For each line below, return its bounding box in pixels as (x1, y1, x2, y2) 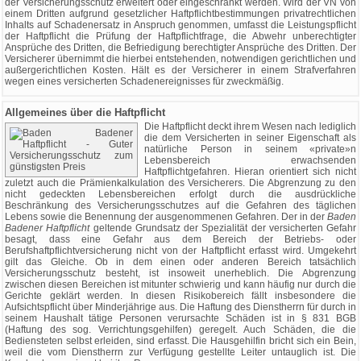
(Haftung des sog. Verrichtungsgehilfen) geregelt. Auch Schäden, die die (5, 324, 356, 335)
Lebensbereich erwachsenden (144, 155, 356, 166)
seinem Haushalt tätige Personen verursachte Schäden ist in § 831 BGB (5, 313, 356, 324)
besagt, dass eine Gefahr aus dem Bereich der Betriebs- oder (5, 234, 356, 245)
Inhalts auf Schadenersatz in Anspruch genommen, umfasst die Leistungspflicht (5, 19, 356, 31)
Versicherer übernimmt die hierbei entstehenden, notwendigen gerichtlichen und (5, 53, 356, 64)
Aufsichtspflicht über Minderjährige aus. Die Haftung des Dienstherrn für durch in (5, 301, 356, 313)
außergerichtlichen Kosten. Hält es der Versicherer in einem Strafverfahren (5, 64, 356, 76)
